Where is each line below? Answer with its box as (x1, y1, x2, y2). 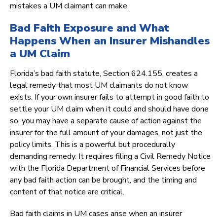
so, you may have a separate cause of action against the (10, 115, 202, 127)
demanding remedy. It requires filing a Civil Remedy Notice (10, 151, 211, 162)
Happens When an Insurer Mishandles (10, 34, 210, 49)
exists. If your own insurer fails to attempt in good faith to (10, 92, 209, 103)
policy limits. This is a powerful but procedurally (10, 139, 175, 150)
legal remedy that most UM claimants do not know (10, 80, 188, 91)
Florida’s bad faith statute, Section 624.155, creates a (10, 68, 198, 79)
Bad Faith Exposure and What (10, 21, 169, 36)
